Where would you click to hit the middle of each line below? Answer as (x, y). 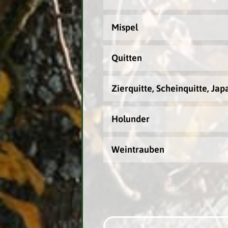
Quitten (126, 58)
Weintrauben (138, 149)
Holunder (130, 119)
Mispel (124, 27)
